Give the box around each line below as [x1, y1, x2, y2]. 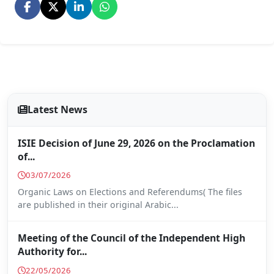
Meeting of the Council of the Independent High [18, 231, 245, 245]
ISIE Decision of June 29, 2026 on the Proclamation [18, 136, 255, 150]
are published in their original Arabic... [18, 199, 179, 211]
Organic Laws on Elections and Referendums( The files [18, 186, 242, 198]
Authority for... [18, 245, 87, 259]
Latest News [28, 103, 87, 117]
